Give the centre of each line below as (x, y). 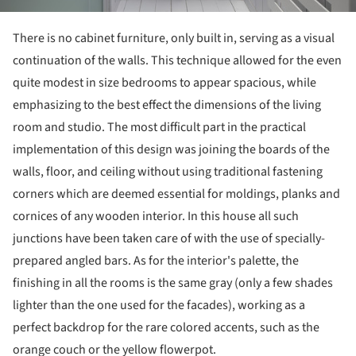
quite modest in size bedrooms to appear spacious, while (164, 82)
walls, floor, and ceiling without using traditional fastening (168, 171)
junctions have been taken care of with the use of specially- (169, 238)
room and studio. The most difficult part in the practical (159, 127)
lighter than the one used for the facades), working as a (159, 305)
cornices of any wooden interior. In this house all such (156, 216)
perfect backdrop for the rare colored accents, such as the (166, 327)
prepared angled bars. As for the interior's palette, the (156, 260)
